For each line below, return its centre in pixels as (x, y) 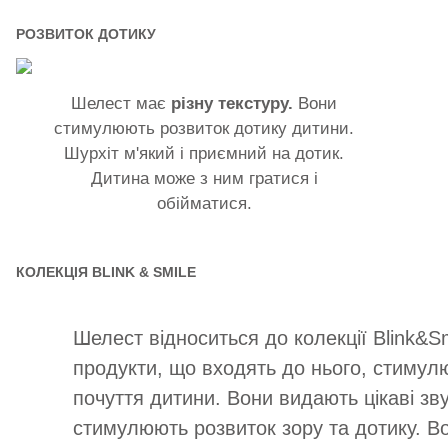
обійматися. (204, 203)
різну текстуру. (232, 103)
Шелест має (121, 103)
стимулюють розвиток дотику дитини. (204, 128)
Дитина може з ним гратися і (204, 178)
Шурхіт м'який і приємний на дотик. (204, 153)
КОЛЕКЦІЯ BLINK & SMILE (106, 271)
